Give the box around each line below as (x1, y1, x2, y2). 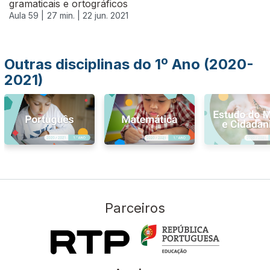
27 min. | (47, 10, 83, 21)
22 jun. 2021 (83, 10, 128, 21)
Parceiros (105, 200, 165, 216)
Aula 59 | (9, 10, 44, 21)
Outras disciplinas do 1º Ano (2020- (4, 55, 254, 73)
